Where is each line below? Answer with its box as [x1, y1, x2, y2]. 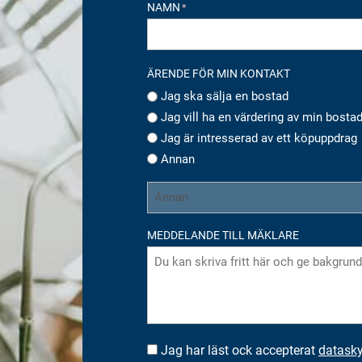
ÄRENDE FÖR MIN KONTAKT [147, 67, 290, 81]
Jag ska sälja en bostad [161, 89, 288, 104]
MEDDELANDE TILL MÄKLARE [147, 228, 299, 242]
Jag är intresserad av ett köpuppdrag [161, 130, 357, 145]
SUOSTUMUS [146, 343, 212, 357]
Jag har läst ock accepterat [161, 342, 318, 358]
